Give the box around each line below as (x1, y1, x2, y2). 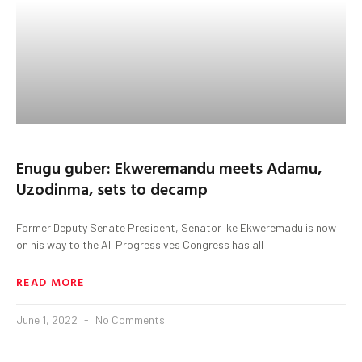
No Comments (93, 312, 165, 326)
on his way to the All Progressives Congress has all (16, 237, 263, 251)
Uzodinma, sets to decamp (16, 175, 208, 200)
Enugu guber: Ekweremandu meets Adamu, (16, 154, 322, 179)
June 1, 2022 (16, 312, 80, 326)
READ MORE (16, 272, 85, 290)
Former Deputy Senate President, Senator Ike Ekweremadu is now (16, 220, 336, 234)
